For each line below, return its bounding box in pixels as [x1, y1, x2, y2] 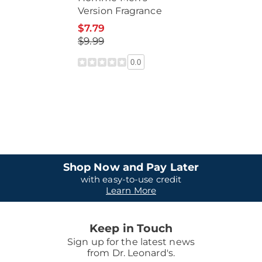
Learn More [106, 185, 156, 196]
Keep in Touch [89, 222, 173, 235]
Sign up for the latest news [67, 236, 195, 247]
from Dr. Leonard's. [87, 247, 175, 258]
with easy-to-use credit [80, 174, 182, 185]
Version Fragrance [78, 5, 162, 16]
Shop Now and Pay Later [63, 161, 199, 174]
